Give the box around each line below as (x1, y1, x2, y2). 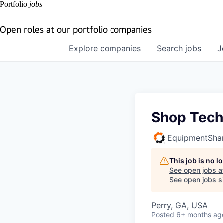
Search (157, 43, 185, 53)
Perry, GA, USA (151, 200, 208, 210)
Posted (151, 210, 174, 219)
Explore (69, 43, 100, 53)
